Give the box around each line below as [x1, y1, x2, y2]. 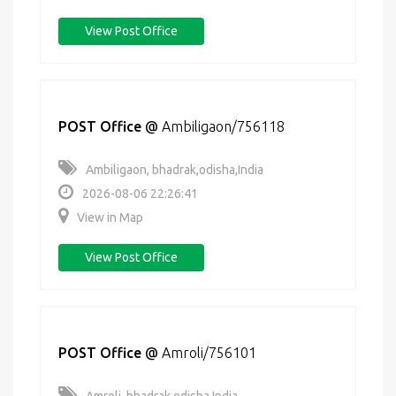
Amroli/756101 [162, 345, 256, 361]
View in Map [77, 210, 143, 225]
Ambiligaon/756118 [162, 118, 285, 134]
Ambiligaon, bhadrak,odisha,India [86, 163, 263, 177]
